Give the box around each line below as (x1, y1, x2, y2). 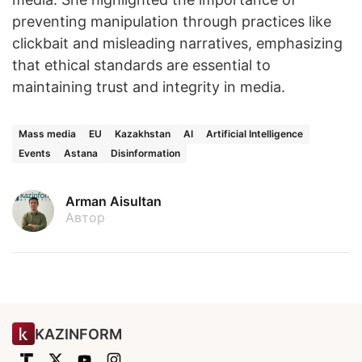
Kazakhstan (115, 128, 170, 141)
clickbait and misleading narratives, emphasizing (12, 35, 343, 53)
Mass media (19, 128, 76, 141)
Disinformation (111, 147, 180, 160)
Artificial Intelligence (206, 128, 303, 141)
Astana (64, 147, 98, 160)
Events (19, 147, 51, 160)
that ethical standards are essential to (12, 57, 271, 74)
